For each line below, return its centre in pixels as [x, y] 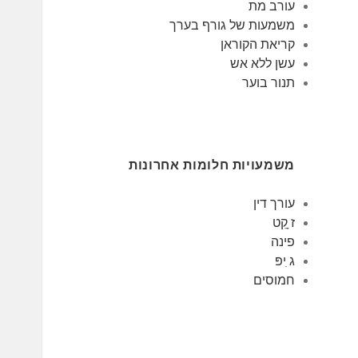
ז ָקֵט [283, 223]
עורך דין [274, 204]
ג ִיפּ [284, 261]
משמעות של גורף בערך [232, 26]
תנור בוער [268, 83]
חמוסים [274, 280]
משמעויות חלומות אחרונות [212, 165]
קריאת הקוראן [257, 45]
